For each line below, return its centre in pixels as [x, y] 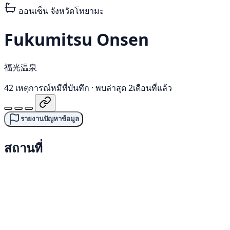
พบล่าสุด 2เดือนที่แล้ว [134, 88]
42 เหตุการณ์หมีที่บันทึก [47, 88]
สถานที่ [23, 147]
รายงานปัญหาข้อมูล [50, 119]
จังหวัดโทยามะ [77, 11]
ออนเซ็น [32, 11]
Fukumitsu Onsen [76, 40]
